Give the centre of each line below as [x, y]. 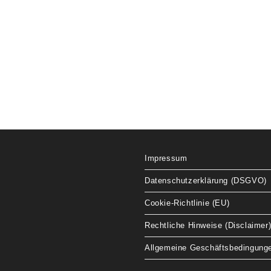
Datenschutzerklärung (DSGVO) [206, 180]
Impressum [166, 158]
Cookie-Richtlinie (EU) [187, 203]
